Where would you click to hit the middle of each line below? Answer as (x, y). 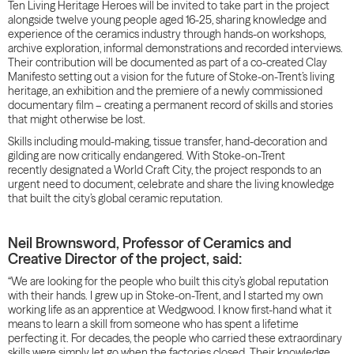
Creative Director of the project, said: (125, 259)
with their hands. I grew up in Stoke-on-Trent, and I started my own (166, 296)
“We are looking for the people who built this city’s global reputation (168, 281)
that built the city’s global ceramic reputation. (115, 198)
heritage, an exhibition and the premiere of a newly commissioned (165, 91)
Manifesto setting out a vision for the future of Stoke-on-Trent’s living (171, 77)
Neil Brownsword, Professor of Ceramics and (150, 243)
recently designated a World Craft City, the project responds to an (165, 170)
